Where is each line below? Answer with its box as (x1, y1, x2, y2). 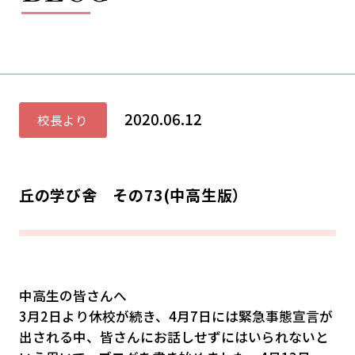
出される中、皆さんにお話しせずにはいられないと (18, 327, 329, 347)
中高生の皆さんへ (18, 286, 127, 306)
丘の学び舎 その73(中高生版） (18, 184, 249, 206)
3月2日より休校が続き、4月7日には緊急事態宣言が (18, 307, 333, 326)
